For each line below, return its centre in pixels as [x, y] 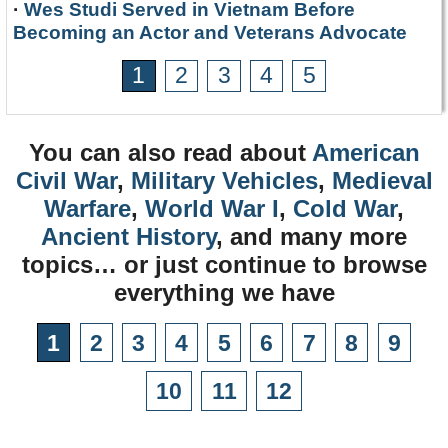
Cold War [345, 208]
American [365, 152]
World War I [212, 208]
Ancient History [128, 236]
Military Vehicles [224, 180]
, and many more [311, 236]
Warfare [87, 208]
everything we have [224, 292]
